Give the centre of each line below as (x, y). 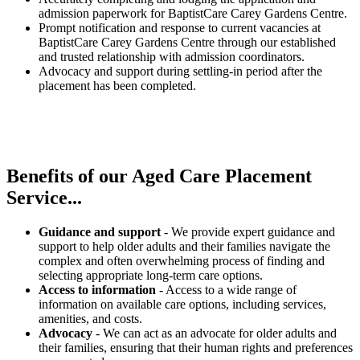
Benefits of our (69, 176)
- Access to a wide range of (226, 289)
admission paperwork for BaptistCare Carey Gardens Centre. (193, 13)
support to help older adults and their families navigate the (184, 246)
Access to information (97, 289)
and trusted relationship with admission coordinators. (172, 56)
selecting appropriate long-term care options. (151, 275)
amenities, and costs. (90, 318)
